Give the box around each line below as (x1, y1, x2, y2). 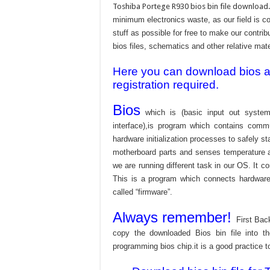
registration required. (113, 78, 219, 92)
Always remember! (113, 209, 236, 226)
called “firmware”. (113, 187, 172, 197)
